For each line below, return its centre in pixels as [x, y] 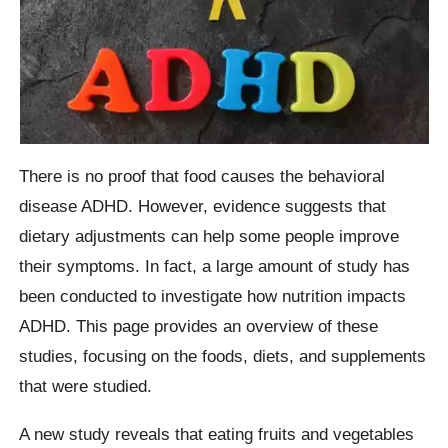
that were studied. [86, 386]
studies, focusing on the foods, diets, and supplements [223, 356]
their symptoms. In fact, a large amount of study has [215, 266]
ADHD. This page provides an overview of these [199, 326]
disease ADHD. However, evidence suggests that [203, 206]
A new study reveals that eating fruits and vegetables [217, 433]
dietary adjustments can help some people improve [209, 236]
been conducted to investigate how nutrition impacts [213, 296]
